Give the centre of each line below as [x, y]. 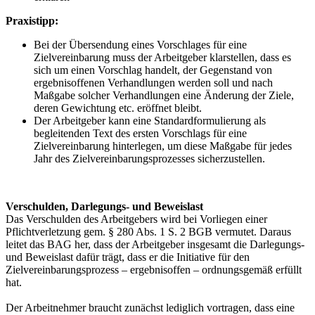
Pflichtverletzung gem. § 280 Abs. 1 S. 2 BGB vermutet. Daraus [148, 231]
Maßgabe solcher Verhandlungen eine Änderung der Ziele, [164, 95]
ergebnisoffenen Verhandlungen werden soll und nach [153, 82]
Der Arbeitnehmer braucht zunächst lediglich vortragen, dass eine [150, 307]
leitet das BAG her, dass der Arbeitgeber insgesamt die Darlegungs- [155, 244]
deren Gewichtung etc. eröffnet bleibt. [118, 108]
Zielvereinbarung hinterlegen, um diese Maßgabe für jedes [163, 146]
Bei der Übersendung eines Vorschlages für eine [140, 44]
